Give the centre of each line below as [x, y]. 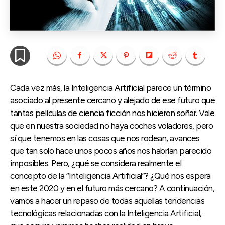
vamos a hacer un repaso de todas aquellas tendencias [107, 201]
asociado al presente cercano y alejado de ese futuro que [113, 100]
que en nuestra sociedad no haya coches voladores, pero [111, 125]
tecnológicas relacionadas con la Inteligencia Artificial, [106, 213]
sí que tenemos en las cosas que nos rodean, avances [105, 138]
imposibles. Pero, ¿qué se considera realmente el [96, 163]
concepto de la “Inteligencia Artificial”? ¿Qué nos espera [110, 176]
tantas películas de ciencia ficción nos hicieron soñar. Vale [112, 113]
